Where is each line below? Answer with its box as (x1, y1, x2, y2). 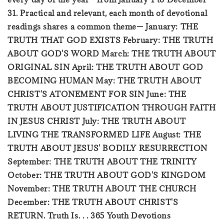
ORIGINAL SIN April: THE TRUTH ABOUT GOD (7, 61, 203, 72)
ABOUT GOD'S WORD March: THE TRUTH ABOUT (7, 48, 216, 58)
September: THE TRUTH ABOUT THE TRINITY (7, 156, 197, 166)
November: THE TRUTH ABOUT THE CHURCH (7, 183, 196, 193)
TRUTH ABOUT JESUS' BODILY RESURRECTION (7, 142, 207, 153)
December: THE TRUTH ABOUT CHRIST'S (7, 196, 178, 207)
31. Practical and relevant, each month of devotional (7, 7, 207, 18)
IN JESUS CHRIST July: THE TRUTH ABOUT (7, 115, 186, 126)
